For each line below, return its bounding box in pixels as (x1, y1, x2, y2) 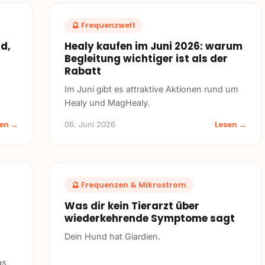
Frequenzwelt (81, 20, 135, 31)
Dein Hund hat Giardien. (64, 231, 160, 241)
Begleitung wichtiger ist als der (64, 51, 228, 66)
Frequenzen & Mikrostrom (81, 179, 186, 190)
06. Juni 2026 (64, 120, 115, 130)
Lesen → (215, 119, 247, 130)
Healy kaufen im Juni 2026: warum (64, 39, 243, 54)
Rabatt (64, 64, 101, 79)
